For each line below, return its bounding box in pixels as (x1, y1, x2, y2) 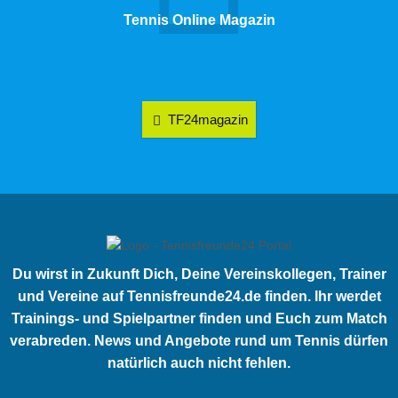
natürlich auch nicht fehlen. (107, 354, 291, 370)
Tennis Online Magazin (123, 12, 275, 28)
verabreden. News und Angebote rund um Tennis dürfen (10, 332, 388, 348)
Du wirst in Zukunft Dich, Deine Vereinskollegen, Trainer (12, 266, 386, 282)
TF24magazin (164, 112, 249, 128)
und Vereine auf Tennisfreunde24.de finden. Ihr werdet (17, 288, 381, 304)
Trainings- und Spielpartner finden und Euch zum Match (11, 310, 387, 326)
